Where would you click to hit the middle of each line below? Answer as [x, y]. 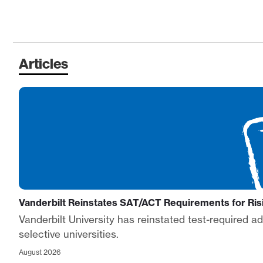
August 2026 [40, 252]
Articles [43, 64]
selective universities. [69, 234]
